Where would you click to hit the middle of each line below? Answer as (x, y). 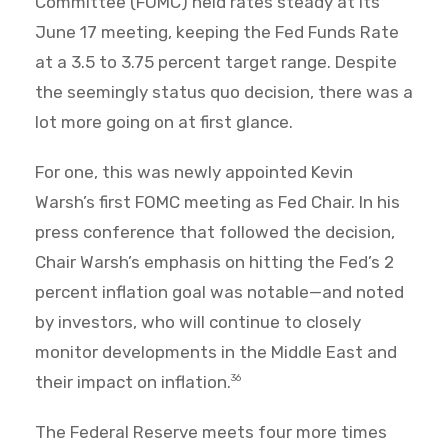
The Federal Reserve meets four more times (211, 432)
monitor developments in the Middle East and (216, 352)
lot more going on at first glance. (164, 122)
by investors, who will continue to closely (198, 322)
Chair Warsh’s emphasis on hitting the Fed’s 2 (214, 262)
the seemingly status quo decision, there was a (224, 92)
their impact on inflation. (133, 382)
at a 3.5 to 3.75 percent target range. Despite (216, 62)
